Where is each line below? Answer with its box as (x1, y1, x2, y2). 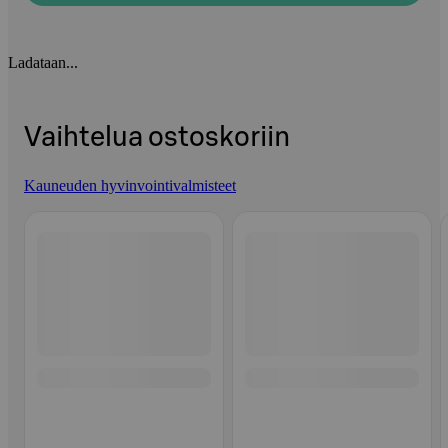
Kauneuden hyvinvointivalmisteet (24, 176, 236, 194)
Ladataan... (8, 54, 78, 71)
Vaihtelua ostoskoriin (24, 124, 290, 152)
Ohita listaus (24, 202, 102, 220)
